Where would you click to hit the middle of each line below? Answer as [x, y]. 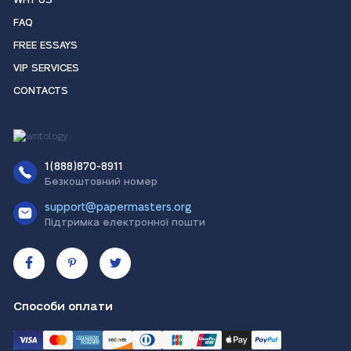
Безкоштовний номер [101, 181]
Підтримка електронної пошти [125, 222]
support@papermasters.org [118, 207]
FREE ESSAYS [45, 46]
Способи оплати [63, 306]
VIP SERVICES [46, 69]
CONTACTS [41, 91]
